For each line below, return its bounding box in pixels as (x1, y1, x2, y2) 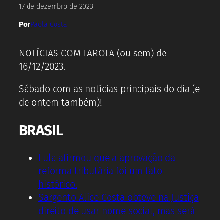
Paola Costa (30, 20, 67, 28)
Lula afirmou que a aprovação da (38, 152, 175, 164)
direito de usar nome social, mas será (38, 205, 195, 217)
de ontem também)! (19, 97, 102, 109)
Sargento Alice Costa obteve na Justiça (38, 192, 199, 203)
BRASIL (19, 121, 63, 139)
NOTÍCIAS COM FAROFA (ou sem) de (19, 47, 166, 59)
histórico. (38, 178, 77, 190)
